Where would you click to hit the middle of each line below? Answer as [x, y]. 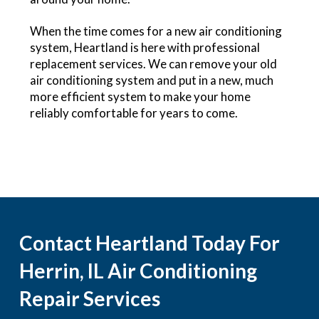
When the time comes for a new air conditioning [156, 31]
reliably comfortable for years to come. [134, 113]
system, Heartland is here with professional [145, 48]
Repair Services [89, 299]
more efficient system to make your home [140, 97]
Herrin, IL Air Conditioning [138, 271]
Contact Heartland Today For [149, 243]
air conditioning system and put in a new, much [151, 80]
